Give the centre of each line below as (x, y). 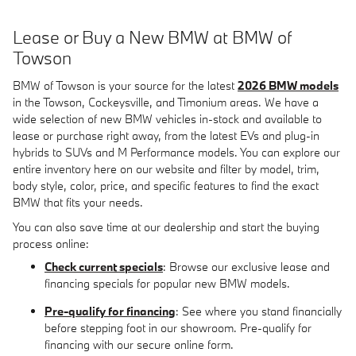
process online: (51, 243)
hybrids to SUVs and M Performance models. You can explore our (176, 152)
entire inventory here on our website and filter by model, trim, (166, 168)
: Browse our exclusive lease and (246, 266)
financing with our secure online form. (139, 344)
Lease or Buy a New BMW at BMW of (152, 37)
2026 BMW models (288, 85)
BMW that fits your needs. (78, 202)
